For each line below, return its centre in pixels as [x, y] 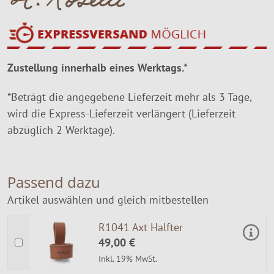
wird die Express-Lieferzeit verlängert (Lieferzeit [121, 114]
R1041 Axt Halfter [141, 227]
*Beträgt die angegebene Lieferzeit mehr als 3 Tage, [129, 97]
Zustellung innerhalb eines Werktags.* [98, 68]
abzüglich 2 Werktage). [61, 130]
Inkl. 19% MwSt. [128, 259]
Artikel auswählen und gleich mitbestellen [108, 199]
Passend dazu [54, 183]
